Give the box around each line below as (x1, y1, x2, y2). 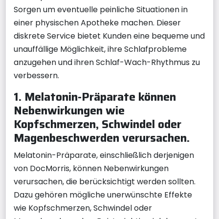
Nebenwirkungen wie (14, 101, 125, 119)
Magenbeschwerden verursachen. (14, 129, 190, 147)
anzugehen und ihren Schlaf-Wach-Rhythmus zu (14, 57, 200, 68)
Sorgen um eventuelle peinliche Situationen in (14, 4, 188, 15)
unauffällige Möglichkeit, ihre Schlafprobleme (14, 44, 187, 55)
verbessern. (14, 70, 59, 81)
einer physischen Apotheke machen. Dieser (14, 17, 181, 28)
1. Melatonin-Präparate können (14, 88, 176, 106)
